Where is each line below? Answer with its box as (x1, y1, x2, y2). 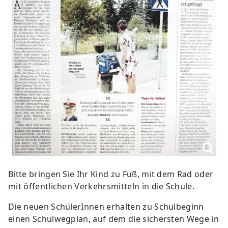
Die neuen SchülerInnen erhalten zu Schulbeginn (8, 201, 204, 212)
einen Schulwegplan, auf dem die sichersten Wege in (8, 213, 219, 224)
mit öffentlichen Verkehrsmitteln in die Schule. (8, 180, 195, 192)
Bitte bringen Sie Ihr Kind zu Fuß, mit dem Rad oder (8, 168, 214, 180)
